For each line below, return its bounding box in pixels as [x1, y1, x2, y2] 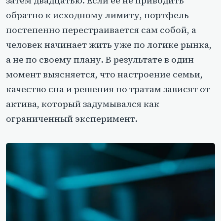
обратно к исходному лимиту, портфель [6, 9, 189, 22]
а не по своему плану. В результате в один [6, 53, 194, 66]
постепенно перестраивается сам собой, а [6, 24, 196, 37]
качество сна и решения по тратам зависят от [6, 83, 210, 96]
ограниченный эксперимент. [6, 112, 138, 125]
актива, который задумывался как [6, 98, 159, 110]
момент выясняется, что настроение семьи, [6, 68, 203, 81]
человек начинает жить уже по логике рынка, [6, 38, 212, 51]
